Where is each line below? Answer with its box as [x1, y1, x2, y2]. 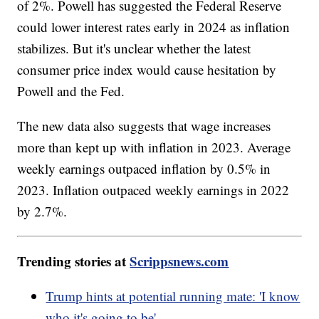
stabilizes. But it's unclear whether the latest [17, 39, 251, 58]
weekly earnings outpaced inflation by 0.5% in [17, 159, 271, 178]
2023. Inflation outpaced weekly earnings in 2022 [17, 181, 290, 199]
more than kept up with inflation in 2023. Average [17, 138, 291, 157]
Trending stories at [17, 251, 130, 271]
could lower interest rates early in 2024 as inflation [17, 18, 291, 36]
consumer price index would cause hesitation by [17, 61, 277, 79]
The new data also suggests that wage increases [17, 117, 271, 135]
